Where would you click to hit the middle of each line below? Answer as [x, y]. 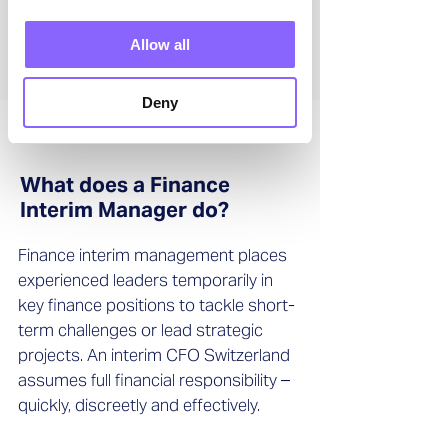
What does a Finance [125, 184]
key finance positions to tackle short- [156, 305]
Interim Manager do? [124, 209]
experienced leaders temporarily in [145, 280]
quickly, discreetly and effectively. [139, 405]
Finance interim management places [152, 255]
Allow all [160, 44]
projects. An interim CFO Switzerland [154, 355]
